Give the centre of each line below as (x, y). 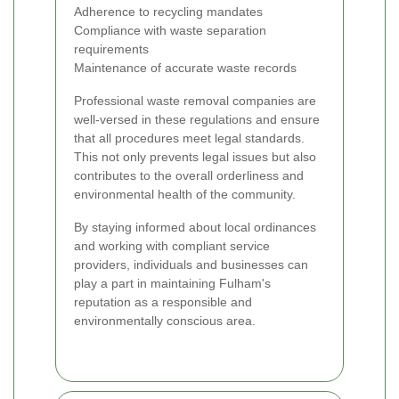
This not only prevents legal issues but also (195, 156)
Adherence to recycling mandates (168, 11)
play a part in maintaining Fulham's (172, 283)
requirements (111, 49)
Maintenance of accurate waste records (185, 67)
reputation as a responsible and (163, 301)
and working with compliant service (172, 245)
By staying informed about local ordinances (195, 227)
